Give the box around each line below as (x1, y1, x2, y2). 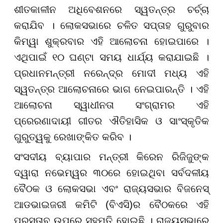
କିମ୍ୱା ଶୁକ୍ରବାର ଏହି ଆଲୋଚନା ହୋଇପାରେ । (14, 36, 209, 47)
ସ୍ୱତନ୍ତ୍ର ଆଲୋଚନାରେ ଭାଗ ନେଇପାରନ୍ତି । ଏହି (14, 84, 209, 95)
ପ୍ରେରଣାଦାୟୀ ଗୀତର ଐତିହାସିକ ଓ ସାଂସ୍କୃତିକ (14, 115, 209, 127)
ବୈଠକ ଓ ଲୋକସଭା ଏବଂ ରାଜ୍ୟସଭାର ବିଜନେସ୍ (14, 183, 209, 195)
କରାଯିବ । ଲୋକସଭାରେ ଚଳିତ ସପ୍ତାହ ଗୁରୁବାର (14, 20, 209, 31)
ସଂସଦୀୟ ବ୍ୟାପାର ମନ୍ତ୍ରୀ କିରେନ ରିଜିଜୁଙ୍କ (14, 151, 209, 163)
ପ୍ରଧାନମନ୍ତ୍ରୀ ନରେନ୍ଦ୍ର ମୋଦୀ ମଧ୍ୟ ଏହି (14, 68, 209, 79)
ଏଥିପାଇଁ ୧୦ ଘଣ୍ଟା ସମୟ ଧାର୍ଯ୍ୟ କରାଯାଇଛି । (14, 52, 209, 63)
